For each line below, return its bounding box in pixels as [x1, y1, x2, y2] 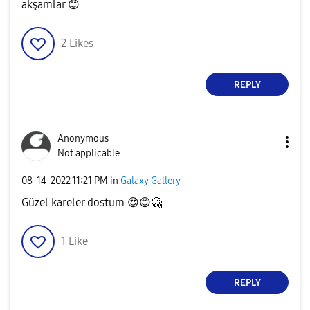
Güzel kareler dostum [21, 196, 127, 210]
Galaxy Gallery [120, 174, 181, 187]
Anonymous [57, 133, 109, 145]
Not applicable [57, 147, 120, 160]
